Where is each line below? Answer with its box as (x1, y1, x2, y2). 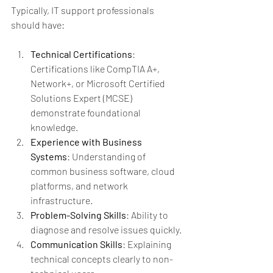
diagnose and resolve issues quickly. (30, 223, 182, 235)
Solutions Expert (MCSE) (30, 91, 134, 104)
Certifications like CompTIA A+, (30, 62, 161, 74)
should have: (11, 18, 65, 30)
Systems (30, 150, 67, 162)
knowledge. (30, 121, 78, 133)
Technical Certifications (30, 48, 132, 60)
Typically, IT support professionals (11, 4, 156, 16)
